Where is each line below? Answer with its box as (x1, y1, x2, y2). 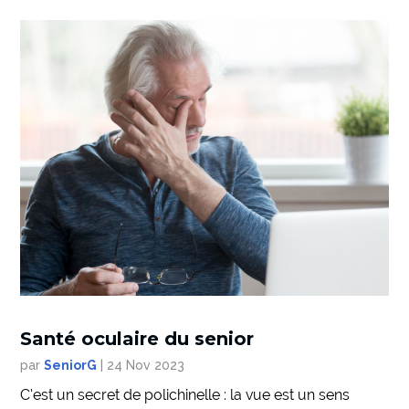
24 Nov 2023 (107, 358, 185, 373)
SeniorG (44, 358, 98, 373)
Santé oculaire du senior (20, 328, 255, 351)
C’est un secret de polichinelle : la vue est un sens (20, 386, 351, 404)
